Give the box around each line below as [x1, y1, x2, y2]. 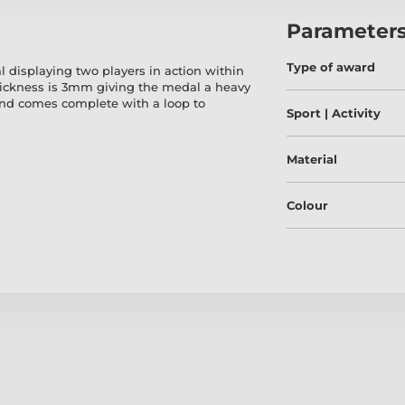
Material [287, 152, 338, 167]
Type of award [287, 60, 376, 75]
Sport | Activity [287, 106, 381, 121]
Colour [287, 198, 329, 213]
